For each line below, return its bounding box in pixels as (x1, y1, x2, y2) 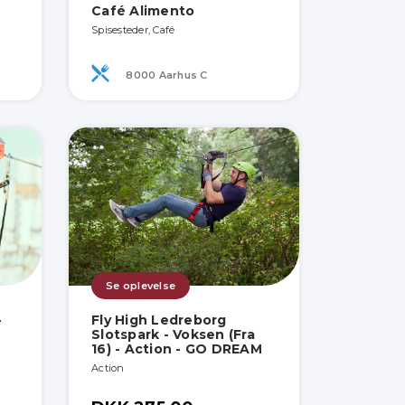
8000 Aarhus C (123, 68, 208, 81)
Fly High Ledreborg (91, 312, 227, 329)
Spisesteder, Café (91, 24, 175, 37)
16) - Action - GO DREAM (91, 341, 262, 358)
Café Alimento (91, 3, 195, 20)
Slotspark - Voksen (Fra (91, 326, 255, 344)
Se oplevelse (106, 279, 175, 293)
